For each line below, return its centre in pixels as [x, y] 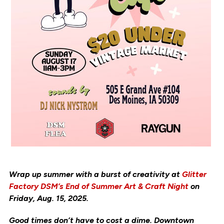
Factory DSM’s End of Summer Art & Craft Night [98, 186]
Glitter [194, 174]
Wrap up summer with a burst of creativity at [95, 174]
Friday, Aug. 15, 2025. [48, 198]
